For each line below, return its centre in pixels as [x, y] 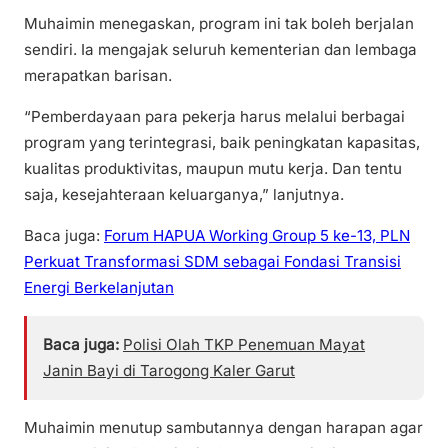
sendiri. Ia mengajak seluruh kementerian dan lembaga [220, 49]
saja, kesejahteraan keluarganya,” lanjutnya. [184, 194]
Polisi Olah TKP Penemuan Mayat [244, 345]
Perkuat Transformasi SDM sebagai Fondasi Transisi [212, 261]
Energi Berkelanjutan [99, 287]
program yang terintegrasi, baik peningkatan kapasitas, [222, 142]
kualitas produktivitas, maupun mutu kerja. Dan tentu [213, 168]
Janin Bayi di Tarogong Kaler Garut [169, 371]
